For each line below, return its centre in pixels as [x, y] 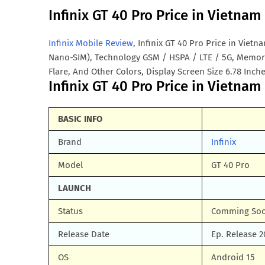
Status [70, 211]
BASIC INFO [80, 119]
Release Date [84, 234]
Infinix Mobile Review [91, 43]
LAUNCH [75, 188]
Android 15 [233, 257]
